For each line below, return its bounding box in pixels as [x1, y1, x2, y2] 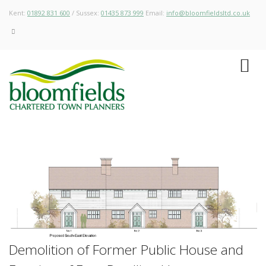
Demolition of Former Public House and [9, 240, 243, 259]
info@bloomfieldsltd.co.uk [166, 8, 250, 18]
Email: [144, 8, 166, 18]
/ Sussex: [70, 8, 101, 18]
